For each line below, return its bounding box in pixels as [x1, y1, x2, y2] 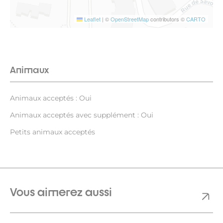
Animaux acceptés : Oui [10, 93, 92, 103]
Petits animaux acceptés [10, 127, 95, 136]
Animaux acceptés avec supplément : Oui [10, 110, 153, 119]
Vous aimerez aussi [10, 185, 112, 199]
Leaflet [83, 14, 101, 23]
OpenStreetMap [111, 14, 149, 23]
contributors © [149, 14, 186, 23]
